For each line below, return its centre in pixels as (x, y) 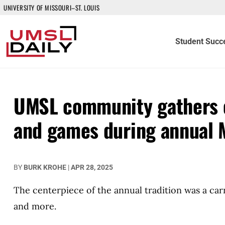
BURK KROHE (45, 167)
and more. (35, 206)
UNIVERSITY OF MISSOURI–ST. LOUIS (52, 8)
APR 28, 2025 (92, 167)
